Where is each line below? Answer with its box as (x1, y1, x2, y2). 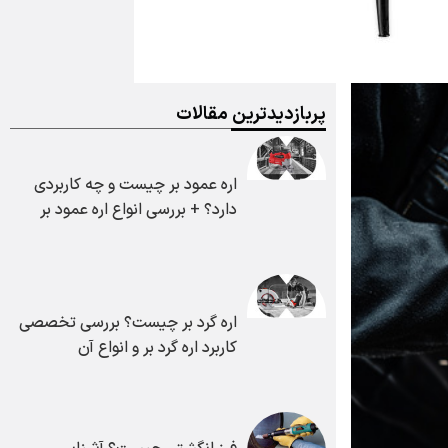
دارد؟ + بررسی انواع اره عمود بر (50, 197, 247, 222)
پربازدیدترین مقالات (186, 101, 336, 128)
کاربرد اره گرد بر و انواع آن (88, 335, 247, 360)
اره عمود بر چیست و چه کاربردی (44, 172, 247, 197)
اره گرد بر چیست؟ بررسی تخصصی (29, 310, 247, 335)
